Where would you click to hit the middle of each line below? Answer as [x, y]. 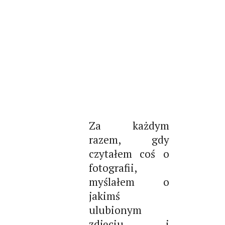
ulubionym [115, 210]
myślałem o [129, 182]
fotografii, [113, 168]
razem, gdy [129, 140]
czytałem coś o [129, 154]
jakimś [104, 196]
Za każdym [129, 126]
